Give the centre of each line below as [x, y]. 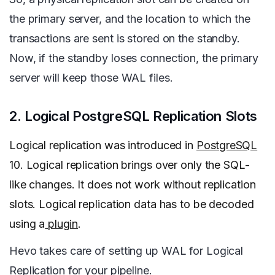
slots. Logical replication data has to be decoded [132, 204]
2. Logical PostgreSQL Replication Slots [133, 116]
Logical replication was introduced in [103, 145]
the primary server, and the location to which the [130, 19]
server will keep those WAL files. [91, 78]
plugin [62, 224]
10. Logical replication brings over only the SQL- [130, 165]
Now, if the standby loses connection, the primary [134, 58]
